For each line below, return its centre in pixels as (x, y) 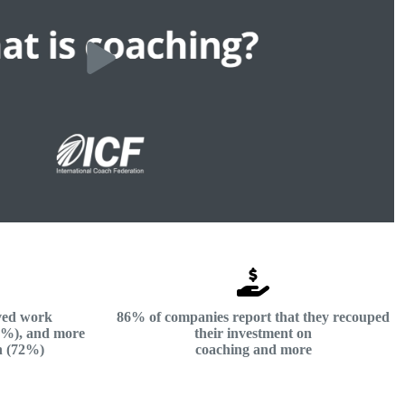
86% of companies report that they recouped (253, 317)
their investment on (253, 334)
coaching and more (253, 350)
